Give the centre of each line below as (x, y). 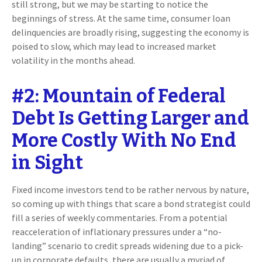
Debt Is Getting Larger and (130, 118)
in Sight (47, 163)
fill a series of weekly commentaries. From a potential (120, 218)
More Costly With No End (124, 141)
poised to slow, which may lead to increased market (114, 46)
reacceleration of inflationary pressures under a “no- (117, 232)
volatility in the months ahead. (73, 61)
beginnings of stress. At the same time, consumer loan (121, 18)
